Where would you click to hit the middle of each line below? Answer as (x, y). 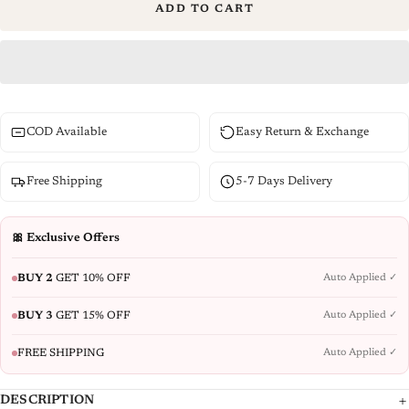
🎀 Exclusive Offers (66, 237)
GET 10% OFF (92, 278)
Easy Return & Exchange (302, 131)
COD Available (67, 131)
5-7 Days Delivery (284, 181)
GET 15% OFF (92, 315)
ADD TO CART (204, 9)
